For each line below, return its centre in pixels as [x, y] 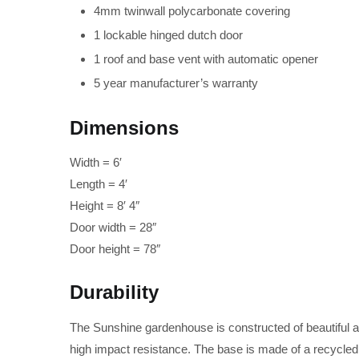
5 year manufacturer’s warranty [176, 83]
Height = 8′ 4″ [105, 206]
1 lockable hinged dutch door [168, 34]
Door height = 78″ [115, 249]
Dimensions [124, 127]
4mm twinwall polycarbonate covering [192, 10]
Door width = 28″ [113, 228]
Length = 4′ [99, 184]
